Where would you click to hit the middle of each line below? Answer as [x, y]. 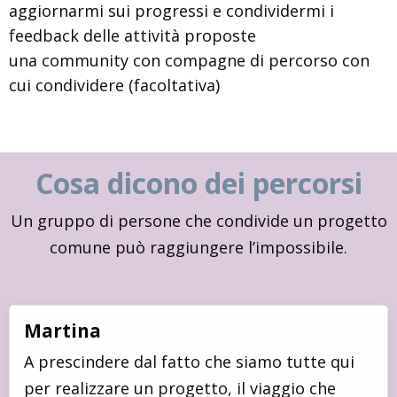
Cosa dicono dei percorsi [198, 183]
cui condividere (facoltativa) [114, 85]
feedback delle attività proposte [132, 35]
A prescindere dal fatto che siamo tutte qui [189, 361]
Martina [62, 330]
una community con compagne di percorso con [189, 60]
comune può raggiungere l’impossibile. [198, 247]
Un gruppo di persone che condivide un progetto [198, 220]
